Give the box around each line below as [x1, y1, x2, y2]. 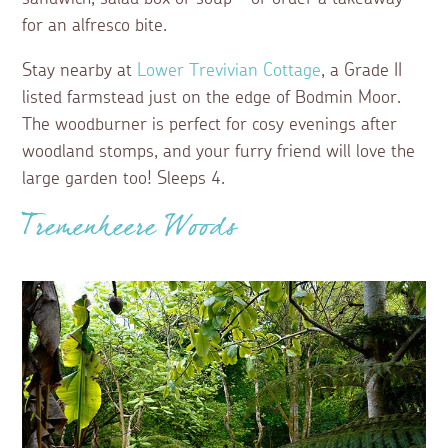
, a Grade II [321, 62, 403, 81]
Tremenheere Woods [22, 205, 238, 262]
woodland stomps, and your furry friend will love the [22, 143, 416, 162]
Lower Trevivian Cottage [137, 62, 322, 81]
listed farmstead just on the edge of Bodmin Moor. [22, 89, 402, 108]
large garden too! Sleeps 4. [22, 170, 226, 189]
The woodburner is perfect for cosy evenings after [22, 116, 398, 135]
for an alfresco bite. [22, 17, 168, 36]
